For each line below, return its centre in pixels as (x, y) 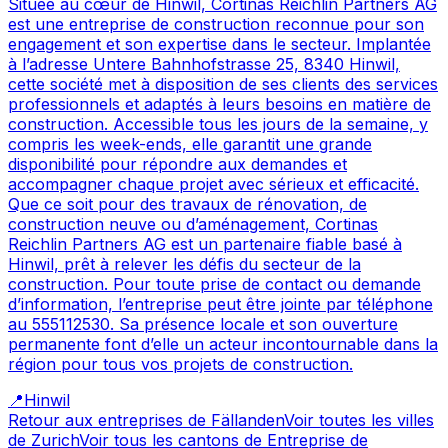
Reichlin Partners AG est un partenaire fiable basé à (205, 244)
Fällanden (247, 420)
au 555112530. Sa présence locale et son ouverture (203, 324)
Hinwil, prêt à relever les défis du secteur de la (184, 264)
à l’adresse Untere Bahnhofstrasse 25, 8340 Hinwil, (204, 64)
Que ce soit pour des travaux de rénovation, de (187, 204)
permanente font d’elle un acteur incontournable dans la (223, 344)
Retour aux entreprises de (109, 420)
